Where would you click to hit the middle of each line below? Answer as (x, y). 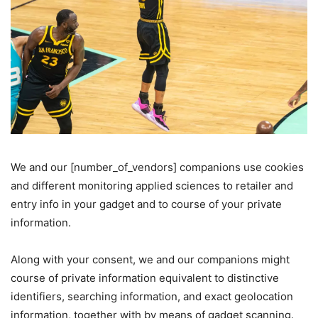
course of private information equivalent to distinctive (145, 278)
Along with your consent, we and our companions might (150, 259)
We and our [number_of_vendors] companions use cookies (157, 167)
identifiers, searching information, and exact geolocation (152, 296)
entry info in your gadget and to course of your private (146, 204)
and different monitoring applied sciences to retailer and (152, 185)
